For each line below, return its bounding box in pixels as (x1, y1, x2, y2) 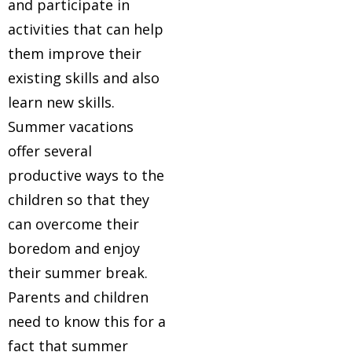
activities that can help (8, 20, 163, 38)
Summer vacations (8, 117, 134, 136)
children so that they (8, 190, 149, 209)
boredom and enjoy (8, 239, 140, 258)
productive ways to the (8, 166, 164, 185)
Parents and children (8, 288, 148, 306)
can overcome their (8, 214, 139, 233)
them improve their (8, 44, 141, 63)
